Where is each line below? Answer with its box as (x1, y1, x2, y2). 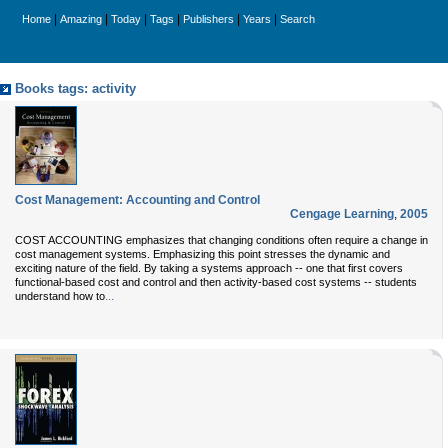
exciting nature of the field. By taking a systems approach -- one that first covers (15, 262, 403, 274)
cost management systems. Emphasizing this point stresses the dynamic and (15, 248, 390, 260)
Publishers (183, 13, 234, 25)
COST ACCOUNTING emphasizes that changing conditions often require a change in (15, 234, 428, 246)
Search (280, 13, 315, 25)
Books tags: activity (15, 82, 136, 96)
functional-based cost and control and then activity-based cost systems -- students (15, 276, 417, 288)
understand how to (15, 290, 105, 302)
